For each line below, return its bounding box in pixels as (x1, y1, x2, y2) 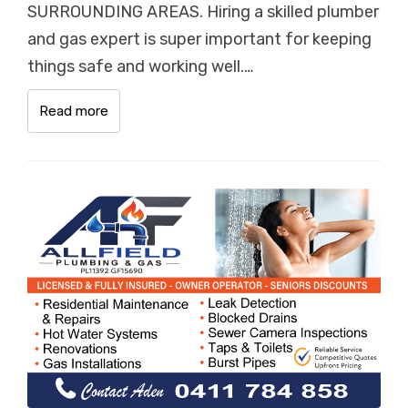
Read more (39, 102, 108, 119)
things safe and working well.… (27, 56, 253, 76)
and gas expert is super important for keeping (27, 28, 372, 49)
